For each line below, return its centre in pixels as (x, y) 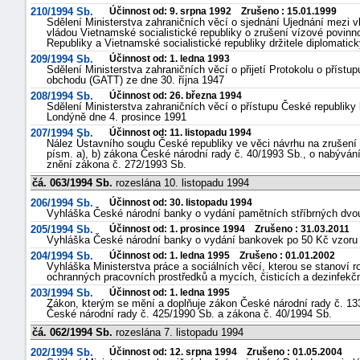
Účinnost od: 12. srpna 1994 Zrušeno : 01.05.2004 (226, 352)
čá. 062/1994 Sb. (72, 332)
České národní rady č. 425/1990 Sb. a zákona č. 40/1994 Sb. (189, 314)
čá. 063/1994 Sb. (72, 183)
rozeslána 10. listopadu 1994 (181, 183)
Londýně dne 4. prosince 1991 (117, 117)
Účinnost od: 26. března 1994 (176, 96)
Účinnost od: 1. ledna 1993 (170, 59)
